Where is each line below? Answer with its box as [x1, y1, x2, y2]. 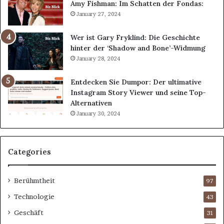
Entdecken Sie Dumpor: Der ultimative [70, 77, 201, 87]
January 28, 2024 [76, 55, 120, 62]
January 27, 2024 [76, 10, 120, 18]
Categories [8, 147, 51, 157]
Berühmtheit [14, 176, 55, 185]
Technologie [14, 192, 54, 201]
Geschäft [14, 208, 43, 217]
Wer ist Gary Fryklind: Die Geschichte [70, 33, 200, 42]
